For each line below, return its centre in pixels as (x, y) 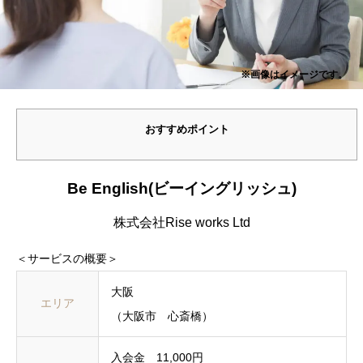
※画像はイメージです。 (295, 74)
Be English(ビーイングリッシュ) (181, 188)
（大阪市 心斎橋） (162, 316)
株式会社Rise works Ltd (181, 222)
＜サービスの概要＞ (67, 258)
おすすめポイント (187, 130)
